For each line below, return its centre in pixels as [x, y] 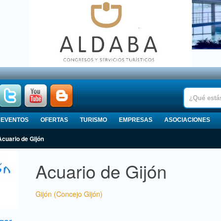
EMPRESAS [136, 120]
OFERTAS [54, 120]
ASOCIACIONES [187, 120]
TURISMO [93, 120]
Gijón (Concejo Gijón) [69, 194]
